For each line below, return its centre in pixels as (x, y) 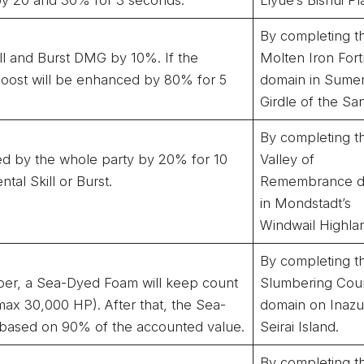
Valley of (288, 159)
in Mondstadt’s (306, 203)
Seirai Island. (300, 326)
